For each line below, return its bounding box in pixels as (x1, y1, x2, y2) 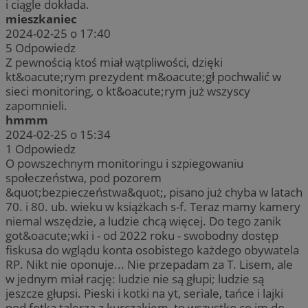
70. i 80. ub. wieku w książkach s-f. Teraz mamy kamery (5, 199, 300, 215)
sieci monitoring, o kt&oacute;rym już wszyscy (5, 83, 250, 100)
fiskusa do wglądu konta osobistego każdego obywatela (5, 242, 299, 258)
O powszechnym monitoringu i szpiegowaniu (5, 155, 243, 172)
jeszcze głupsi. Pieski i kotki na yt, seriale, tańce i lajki (5, 285, 283, 302)
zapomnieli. (5, 98, 67, 114)
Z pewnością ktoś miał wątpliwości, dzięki (5, 54, 223, 71)
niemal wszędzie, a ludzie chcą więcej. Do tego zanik (5, 213, 281, 230)
